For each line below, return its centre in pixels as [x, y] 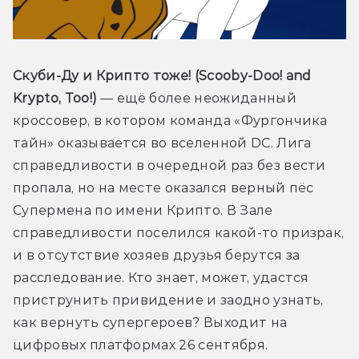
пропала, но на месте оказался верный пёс [163, 188]
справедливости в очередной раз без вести [169, 165]
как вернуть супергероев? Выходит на [150, 322]
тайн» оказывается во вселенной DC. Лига [162, 143]
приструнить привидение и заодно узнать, [168, 300]
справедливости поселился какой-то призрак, [179, 232]
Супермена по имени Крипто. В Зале [143, 210]
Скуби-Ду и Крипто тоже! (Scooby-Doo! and [162, 75]
